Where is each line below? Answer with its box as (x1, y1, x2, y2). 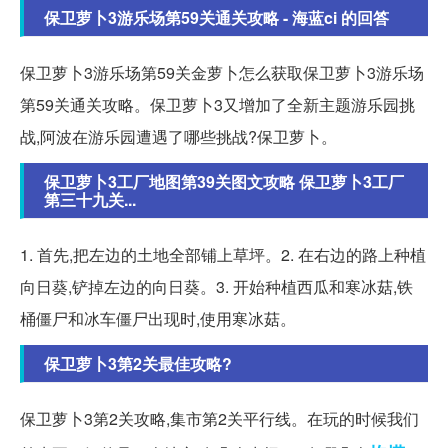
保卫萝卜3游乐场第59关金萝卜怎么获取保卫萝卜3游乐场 (20, 61, 424, 85)
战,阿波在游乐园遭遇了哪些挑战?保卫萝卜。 (20, 125, 337, 149)
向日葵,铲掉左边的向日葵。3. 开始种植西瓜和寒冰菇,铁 (20, 275, 413, 299)
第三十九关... (44, 188, 136, 212)
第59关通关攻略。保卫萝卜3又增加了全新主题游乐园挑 (20, 93, 415, 117)
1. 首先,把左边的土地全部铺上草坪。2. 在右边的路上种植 (20, 243, 426, 267)
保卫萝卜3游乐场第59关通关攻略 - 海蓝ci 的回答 (44, 6, 389, 30)
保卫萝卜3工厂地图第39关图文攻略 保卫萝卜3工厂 (44, 170, 404, 194)
